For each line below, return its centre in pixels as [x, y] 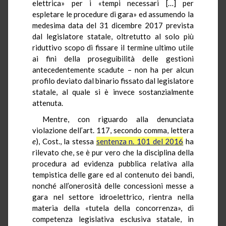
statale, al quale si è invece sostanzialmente [113, 92]
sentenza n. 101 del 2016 [140, 141]
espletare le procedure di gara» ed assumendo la [113, 14]
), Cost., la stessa [66, 141]
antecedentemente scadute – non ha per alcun [113, 69]
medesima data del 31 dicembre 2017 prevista [113, 25]
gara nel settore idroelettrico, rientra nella [113, 196]
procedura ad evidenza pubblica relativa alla [113, 163]
